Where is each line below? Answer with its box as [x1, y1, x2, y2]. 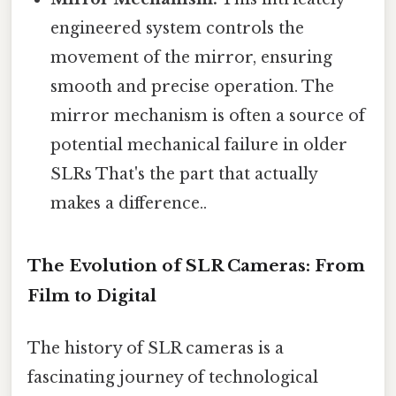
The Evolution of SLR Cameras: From [27, 255, 365, 277]
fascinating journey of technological [27, 368, 318, 388]
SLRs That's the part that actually [50, 164, 318, 185]
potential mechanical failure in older [50, 135, 348, 156]
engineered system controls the [50, 19, 305, 39]
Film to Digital [27, 286, 156, 307]
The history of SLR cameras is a [27, 339, 284, 359]
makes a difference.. [50, 194, 208, 214]
